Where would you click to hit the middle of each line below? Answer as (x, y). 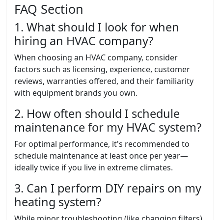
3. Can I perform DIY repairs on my (108, 188)
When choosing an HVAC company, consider (96, 57)
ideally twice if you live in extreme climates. (94, 167)
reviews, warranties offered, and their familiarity (104, 81)
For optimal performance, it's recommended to (102, 144)
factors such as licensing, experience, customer (102, 69)
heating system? (58, 202)
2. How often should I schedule (97, 113)
